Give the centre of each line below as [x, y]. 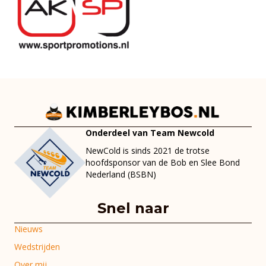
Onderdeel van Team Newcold [150, 133]
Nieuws [28, 229]
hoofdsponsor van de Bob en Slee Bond [163, 163]
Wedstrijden [37, 247]
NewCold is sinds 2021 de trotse [148, 151]
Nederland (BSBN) [121, 175]
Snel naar [133, 208]
